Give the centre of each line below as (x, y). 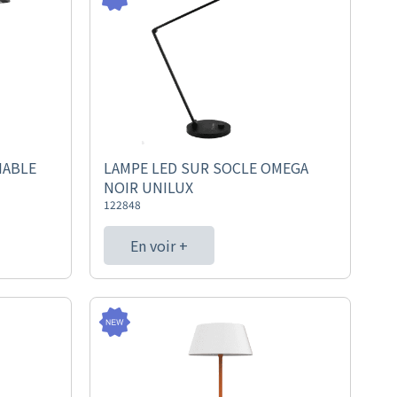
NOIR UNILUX (148, 187)
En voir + (159, 245)
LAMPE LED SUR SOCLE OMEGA (206, 167)
